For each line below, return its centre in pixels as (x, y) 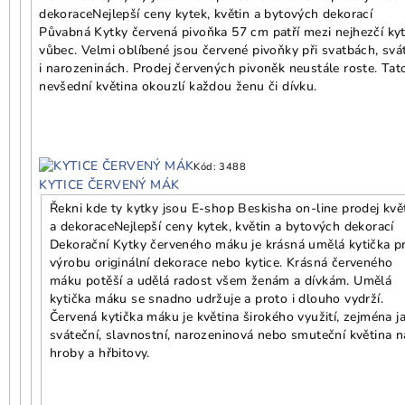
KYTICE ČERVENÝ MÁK (109, 184)
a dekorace (82, 226)
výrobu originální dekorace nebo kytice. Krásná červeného (221, 262)
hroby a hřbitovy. (100, 353)
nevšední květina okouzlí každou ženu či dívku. (180, 86)
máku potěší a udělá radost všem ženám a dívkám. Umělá (221, 280)
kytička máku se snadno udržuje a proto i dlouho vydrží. (217, 298)
